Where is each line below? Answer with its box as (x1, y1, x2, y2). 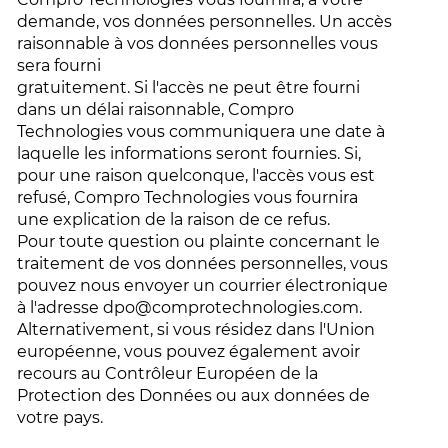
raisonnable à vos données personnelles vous (17, 34, 379, 53)
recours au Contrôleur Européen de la (17, 364, 319, 383)
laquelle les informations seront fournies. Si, (17, 144, 362, 163)
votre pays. (17, 408, 108, 427)
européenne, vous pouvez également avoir (17, 342, 361, 361)
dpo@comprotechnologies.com (103, 298, 360, 317)
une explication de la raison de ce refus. (17, 210, 335, 229)
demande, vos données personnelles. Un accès (17, 12, 393, 31)
